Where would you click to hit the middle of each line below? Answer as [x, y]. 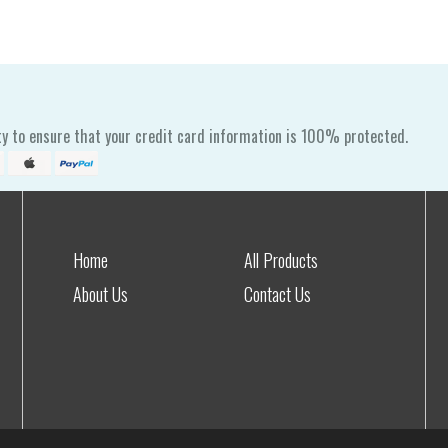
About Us [100, 294]
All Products [280, 259]
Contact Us [277, 294]
